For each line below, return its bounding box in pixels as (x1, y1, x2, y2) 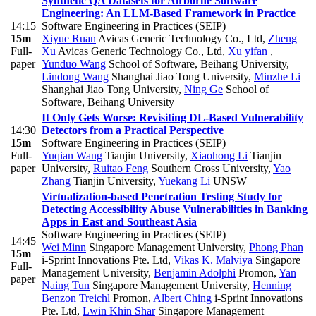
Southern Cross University (148, 162, 268, 175)
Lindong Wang (42, 71, 109, 83)
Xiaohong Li (190, 150, 248, 162)
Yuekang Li (158, 175, 210, 188)
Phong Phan (249, 241, 303, 254)
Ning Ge (184, 83, 223, 96)
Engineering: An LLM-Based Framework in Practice (42, 7, 296, 20)
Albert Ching (153, 292, 212, 305)
